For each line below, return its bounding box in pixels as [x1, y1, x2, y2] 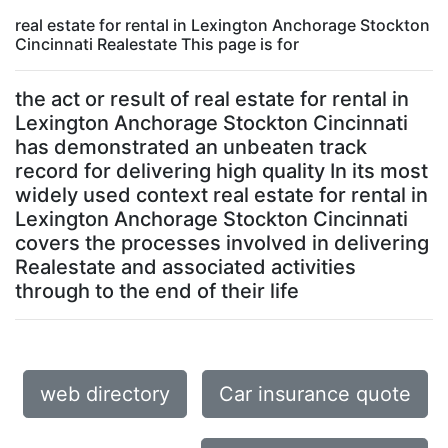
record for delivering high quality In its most [15, 159, 428, 183]
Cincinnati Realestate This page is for [15, 34, 299, 54]
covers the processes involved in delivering [15, 231, 429, 255]
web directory [40, 382, 170, 406]
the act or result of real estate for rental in [15, 87, 409, 111]
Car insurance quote [219, 382, 411, 406]
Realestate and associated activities [15, 255, 356, 279]
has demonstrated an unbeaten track [15, 135, 367, 159]
